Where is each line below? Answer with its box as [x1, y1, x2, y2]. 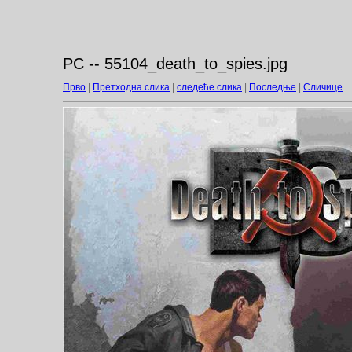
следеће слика [177, 82, 242, 93]
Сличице [303, 82, 343, 93]
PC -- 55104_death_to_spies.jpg [63, 55, 288, 72]
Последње [249, 82, 296, 93]
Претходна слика [93, 82, 170, 93]
